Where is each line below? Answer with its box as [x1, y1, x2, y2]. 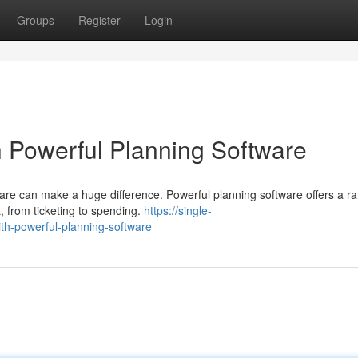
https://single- [144, 202, 212, 218]
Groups [17, 12, 54, 28]
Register [78, 12, 121, 28]
